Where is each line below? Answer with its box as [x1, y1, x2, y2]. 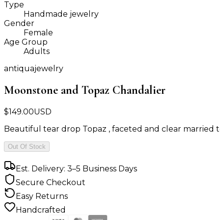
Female [24, 28, 53, 38]
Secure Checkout [16, 178, 85, 188]
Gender [4, 19, 34, 28]
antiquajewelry [4, 64, 63, 74]
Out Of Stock [8, 143, 46, 151]
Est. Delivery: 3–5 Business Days [16, 164, 137, 174]
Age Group [4, 37, 48, 47]
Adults [24, 47, 50, 56]
